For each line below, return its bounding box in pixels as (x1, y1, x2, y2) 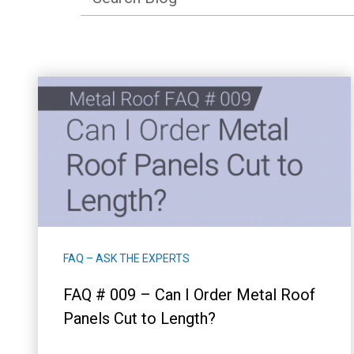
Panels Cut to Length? (63, 308, 216, 328)
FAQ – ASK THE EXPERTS (63, 251, 190, 265)
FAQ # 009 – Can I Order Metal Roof (63, 284, 315, 304)
